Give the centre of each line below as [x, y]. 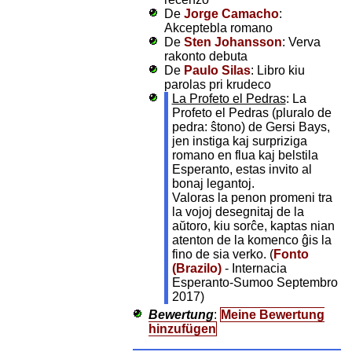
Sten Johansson [233, 42]
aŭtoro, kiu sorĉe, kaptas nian [253, 225]
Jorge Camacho [231, 13]
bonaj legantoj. [213, 183]
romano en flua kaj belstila [245, 155]
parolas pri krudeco [217, 84]
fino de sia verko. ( [222, 254]
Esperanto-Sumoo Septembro [255, 282]
